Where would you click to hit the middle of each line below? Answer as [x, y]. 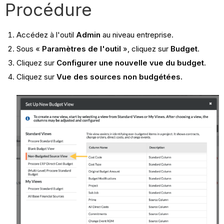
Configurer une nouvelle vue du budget [130, 62]
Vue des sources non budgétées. [119, 76]
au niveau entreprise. [137, 35]
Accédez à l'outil [46, 35]
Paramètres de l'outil [81, 49]
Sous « [29, 49]
